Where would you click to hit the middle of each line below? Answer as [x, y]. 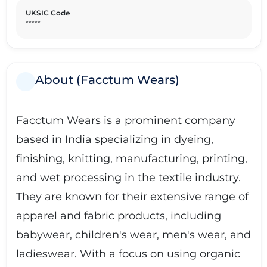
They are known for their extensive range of [132, 197]
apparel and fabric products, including [118, 216]
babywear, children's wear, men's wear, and [133, 235]
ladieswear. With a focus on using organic [128, 254]
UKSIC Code [47, 13]
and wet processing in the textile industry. [128, 178]
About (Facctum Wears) [107, 80]
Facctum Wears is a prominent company [125, 120]
